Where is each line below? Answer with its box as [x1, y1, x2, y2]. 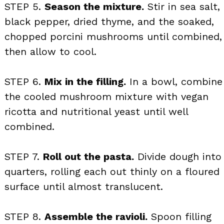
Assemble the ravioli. [44, 210, 147, 222]
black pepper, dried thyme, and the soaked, [4, 15, 214, 27]
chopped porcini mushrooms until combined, [4, 30, 222, 42]
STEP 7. [4, 150, 43, 162]
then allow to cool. [4, 45, 96, 57]
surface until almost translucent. [4, 180, 163, 192]
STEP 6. [4, 75, 44, 87]
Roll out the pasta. [43, 150, 134, 162]
